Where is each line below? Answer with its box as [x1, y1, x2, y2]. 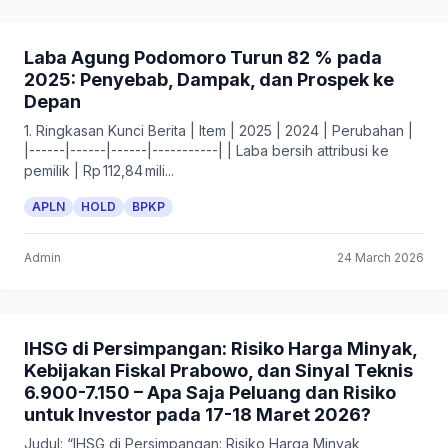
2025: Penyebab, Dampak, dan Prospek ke [24, 69, 394, 90]
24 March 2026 [337, 250, 424, 265]
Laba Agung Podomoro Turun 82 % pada [24, 47, 382, 68]
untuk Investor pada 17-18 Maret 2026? [24, 404, 371, 425]
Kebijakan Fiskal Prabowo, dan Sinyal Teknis [24, 360, 413, 381]
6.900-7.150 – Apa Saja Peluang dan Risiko [24, 382, 396, 403]
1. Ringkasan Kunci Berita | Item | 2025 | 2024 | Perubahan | [24, 122, 413, 139]
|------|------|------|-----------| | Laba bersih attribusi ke [24, 142, 389, 159]
